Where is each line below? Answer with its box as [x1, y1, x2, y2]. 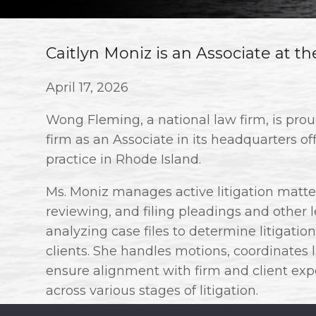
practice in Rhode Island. [46, 152, 201, 168]
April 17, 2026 [46, 80, 128, 96]
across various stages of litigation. [46, 283, 258, 299]
